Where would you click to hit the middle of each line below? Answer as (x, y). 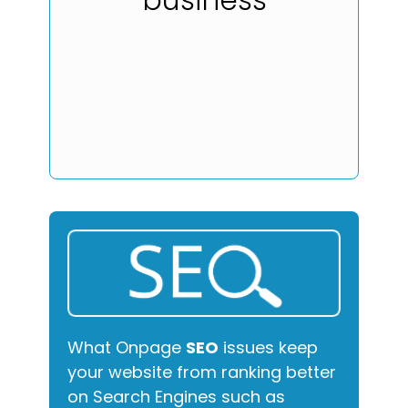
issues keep (268, 348)
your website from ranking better (202, 372)
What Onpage (127, 348)
